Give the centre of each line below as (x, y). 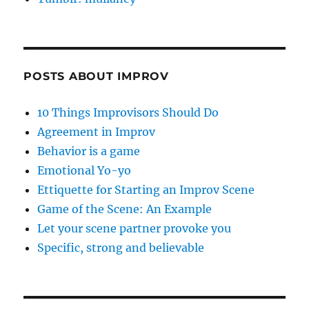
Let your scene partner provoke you (134, 228)
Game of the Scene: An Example (125, 209)
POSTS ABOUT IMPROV (96, 76)
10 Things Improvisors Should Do (128, 112)
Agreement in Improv (97, 131)
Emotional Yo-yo (84, 170)
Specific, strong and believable (121, 247)
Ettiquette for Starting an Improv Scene (146, 189)
